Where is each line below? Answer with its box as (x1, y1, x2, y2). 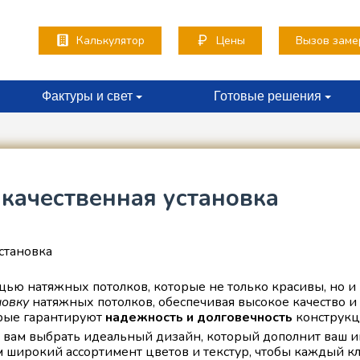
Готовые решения (213, 89, 321, 103)
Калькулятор (76, 32, 145, 48)
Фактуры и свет (42, 89, 133, 103)
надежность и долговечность (104, 308, 292, 326)
